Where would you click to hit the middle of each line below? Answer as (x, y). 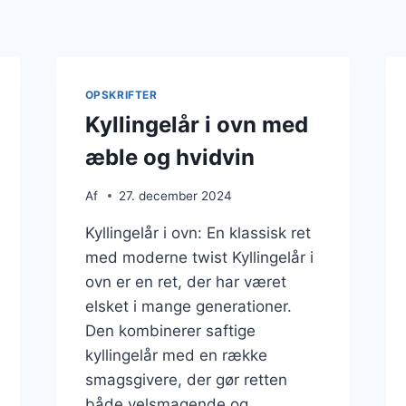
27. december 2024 (175, 195)
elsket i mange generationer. (188, 306)
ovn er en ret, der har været (185, 281)
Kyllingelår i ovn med (196, 124)
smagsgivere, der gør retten (186, 379)
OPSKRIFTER (121, 95)
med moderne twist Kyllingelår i (199, 257)
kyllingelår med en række (176, 355)
